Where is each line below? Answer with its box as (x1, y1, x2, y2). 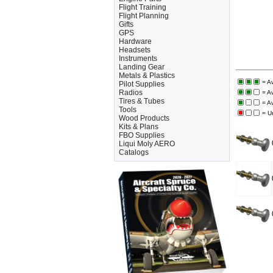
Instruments (119, 54, 157, 63)
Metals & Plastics (119, 71, 175, 80)
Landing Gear (119, 63, 165, 71)
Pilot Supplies (119, 80, 165, 88)
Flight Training (119, 3, 166, 12)
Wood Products (119, 114, 169, 122)
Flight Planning (119, 12, 169, 20)
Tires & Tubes (119, 97, 165, 105)
